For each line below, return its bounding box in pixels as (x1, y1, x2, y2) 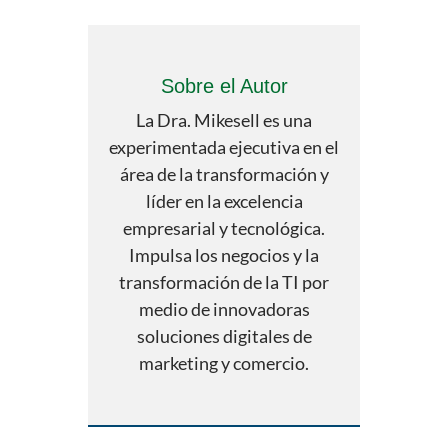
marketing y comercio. (139, 352, 309, 375)
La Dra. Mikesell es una (136, 109, 312, 132)
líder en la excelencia (145, 190, 303, 213)
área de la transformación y (119, 163, 329, 186)
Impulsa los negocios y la (129, 244, 319, 267)
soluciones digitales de (136, 325, 312, 348)
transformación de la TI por (119, 271, 329, 294)
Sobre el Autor (160, 75, 288, 98)
